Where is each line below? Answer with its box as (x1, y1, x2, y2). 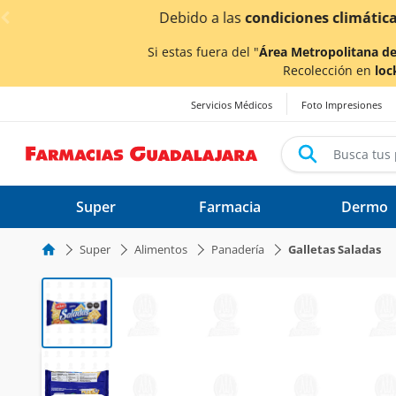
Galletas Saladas (288, 241, 381, 257)
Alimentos (134, 241, 187, 257)
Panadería (211, 241, 264, 257)
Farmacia (199, 197, 261, 217)
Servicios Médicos (191, 98, 272, 112)
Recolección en (283, 62, 375, 79)
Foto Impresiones (301, 98, 382, 112)
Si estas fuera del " (148, 43, 259, 60)
